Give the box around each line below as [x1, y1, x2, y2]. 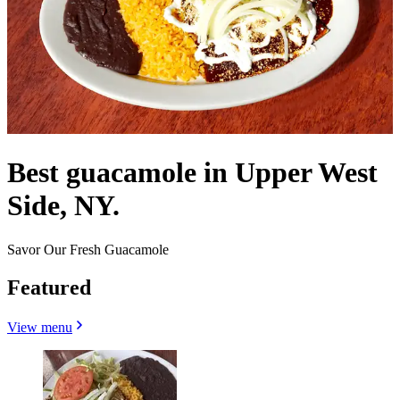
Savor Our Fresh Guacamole [7, 241, 169, 257]
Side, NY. [7, 189, 120, 222]
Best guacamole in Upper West [7, 156, 378, 189]
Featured [7, 275, 91, 299]
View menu [7, 319, 72, 335]
